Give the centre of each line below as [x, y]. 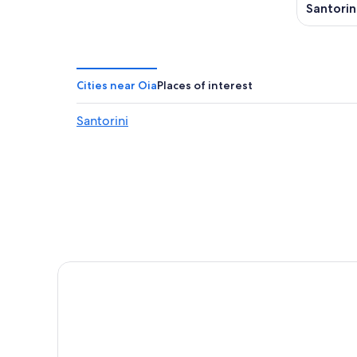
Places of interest [205, 86]
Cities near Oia [117, 86]
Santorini [102, 121]
